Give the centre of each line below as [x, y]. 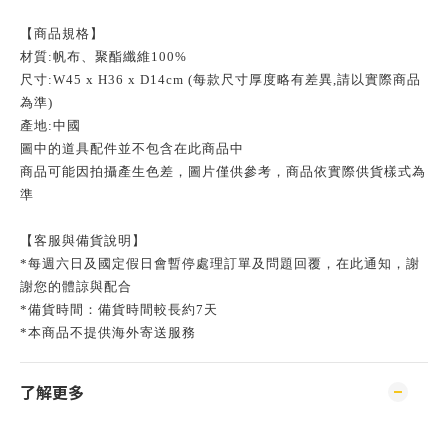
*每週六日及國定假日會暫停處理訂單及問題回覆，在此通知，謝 [220, 263]
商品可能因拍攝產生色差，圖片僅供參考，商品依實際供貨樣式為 [223, 171]
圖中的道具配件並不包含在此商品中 [132, 148]
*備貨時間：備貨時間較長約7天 [119, 309]
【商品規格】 [62, 33]
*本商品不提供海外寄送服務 [108, 332]
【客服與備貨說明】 [83, 240]
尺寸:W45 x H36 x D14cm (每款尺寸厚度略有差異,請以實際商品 [220, 79]
